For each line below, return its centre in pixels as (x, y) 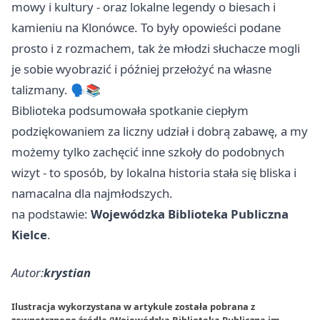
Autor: (27, 272)
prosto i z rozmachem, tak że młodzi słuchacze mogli (156, 48)
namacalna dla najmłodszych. (92, 193)
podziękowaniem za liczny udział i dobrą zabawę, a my (160, 131)
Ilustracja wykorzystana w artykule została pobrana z (133, 306)
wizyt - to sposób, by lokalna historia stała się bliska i (154, 172)
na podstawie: (51, 214)
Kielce (29, 234)
